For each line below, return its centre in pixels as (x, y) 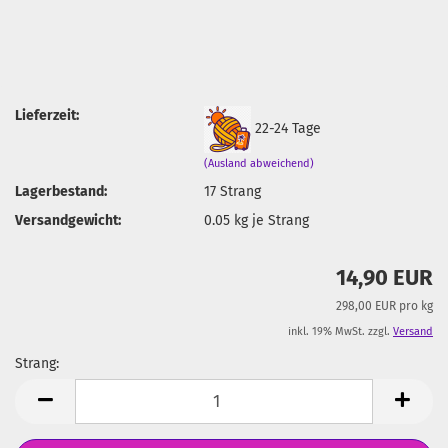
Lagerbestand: (61, 191)
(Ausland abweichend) (259, 163)
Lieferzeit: (47, 115)
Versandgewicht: (68, 220)
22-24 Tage (288, 128)
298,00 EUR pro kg (384, 306)
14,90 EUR (384, 277)
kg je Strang (270, 220)
